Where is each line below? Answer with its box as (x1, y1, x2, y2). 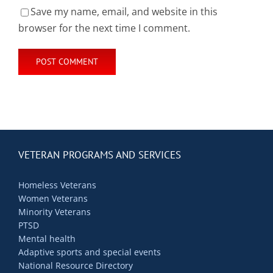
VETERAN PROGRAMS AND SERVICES (18, 147, 181, 161)
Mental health (18, 232, 76, 244)
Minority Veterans (18, 205, 91, 218)
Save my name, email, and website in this (30, 4, 218, 18)
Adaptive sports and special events (18, 246, 161, 258)
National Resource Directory (18, 259, 133, 271)
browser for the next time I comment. (18, 21, 190, 35)
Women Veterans (18, 192, 88, 204)
